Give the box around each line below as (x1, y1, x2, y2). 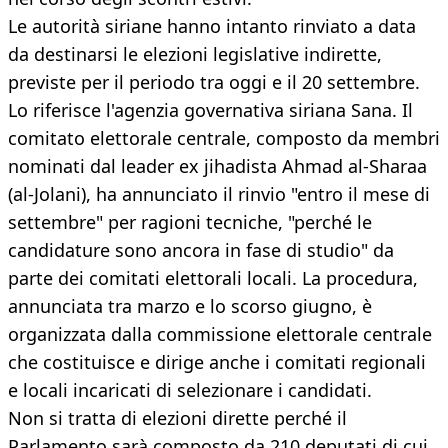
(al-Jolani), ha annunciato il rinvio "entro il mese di (8, 182, 430, 207)
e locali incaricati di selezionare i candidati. (8, 378, 372, 403)
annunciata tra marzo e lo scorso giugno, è (8, 294, 372, 319)
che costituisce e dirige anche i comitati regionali (8, 350, 426, 375)
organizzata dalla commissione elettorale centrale (8, 322, 432, 347)
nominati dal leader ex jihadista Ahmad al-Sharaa (8, 154, 427, 179)
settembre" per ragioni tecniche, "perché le (8, 210, 372, 235)
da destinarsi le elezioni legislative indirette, (8, 42, 382, 67)
